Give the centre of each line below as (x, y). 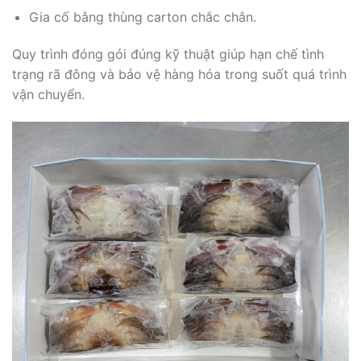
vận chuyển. (48, 95)
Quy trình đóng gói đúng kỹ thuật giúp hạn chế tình (168, 54)
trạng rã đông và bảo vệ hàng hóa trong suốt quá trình (179, 75)
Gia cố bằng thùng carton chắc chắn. (142, 17)
